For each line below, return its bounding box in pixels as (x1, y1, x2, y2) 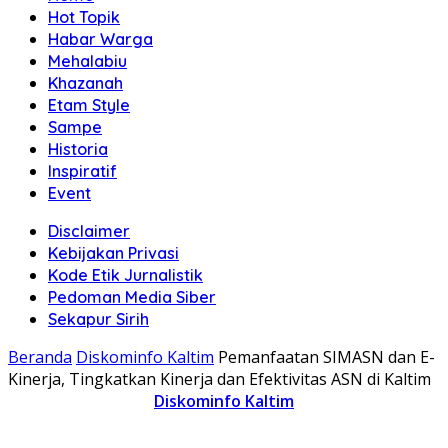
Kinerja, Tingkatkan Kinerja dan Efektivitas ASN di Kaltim (8, 368, 431, 390)
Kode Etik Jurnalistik (48, 265, 203, 285)
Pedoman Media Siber (48, 287, 216, 307)
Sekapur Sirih (48, 309, 149, 329)
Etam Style (48, 95, 130, 115)
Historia (48, 139, 108, 159)
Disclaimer (48, 221, 130, 241)
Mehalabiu (48, 51, 127, 71)
